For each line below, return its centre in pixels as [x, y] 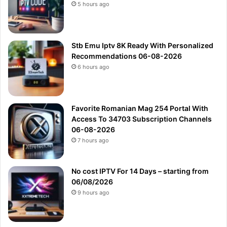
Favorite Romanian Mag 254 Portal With [140, 108]
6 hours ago [93, 67]
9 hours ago [93, 193]
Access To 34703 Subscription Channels [142, 119]
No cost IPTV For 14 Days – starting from [140, 171]
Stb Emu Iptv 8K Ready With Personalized [142, 46]
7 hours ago [93, 141]
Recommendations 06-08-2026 [127, 56]
